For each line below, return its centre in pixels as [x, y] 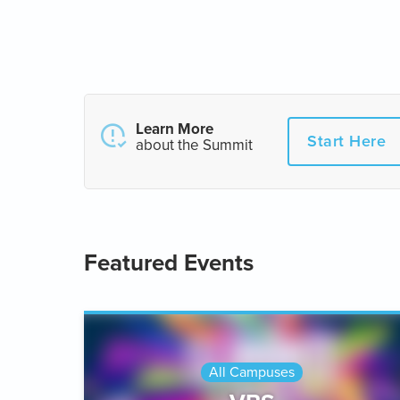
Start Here [346, 141]
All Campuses [252, 372]
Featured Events [169, 262]
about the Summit [194, 145]
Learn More [175, 129]
